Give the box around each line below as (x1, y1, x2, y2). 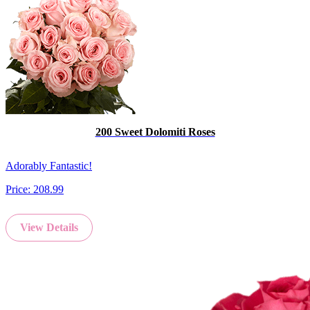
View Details (20, 221, 78, 234)
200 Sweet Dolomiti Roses (95, 125, 215, 138)
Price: (6, 183, 33, 196)
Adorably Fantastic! (6, 160, 92, 172)
